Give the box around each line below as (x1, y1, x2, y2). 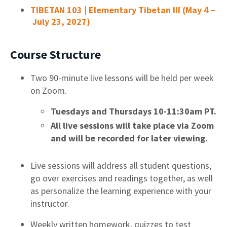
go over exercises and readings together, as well (30, 172, 213, 184)
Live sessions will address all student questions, (30, 159, 211, 171)
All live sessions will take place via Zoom (51, 120, 214, 132)
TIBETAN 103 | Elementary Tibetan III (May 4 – (30, 4, 215, 16)
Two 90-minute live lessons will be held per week (30, 71, 214, 84)
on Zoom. (30, 84, 67, 96)
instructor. (30, 197, 69, 209)
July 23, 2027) (30, 15, 90, 27)
